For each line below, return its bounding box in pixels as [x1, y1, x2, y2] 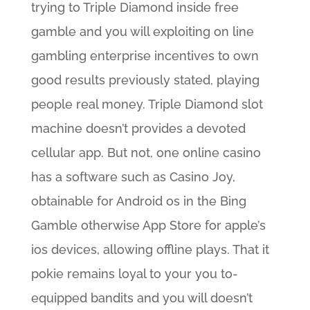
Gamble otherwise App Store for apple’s [30, 218, 266, 233]
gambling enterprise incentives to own [30, 48, 259, 64]
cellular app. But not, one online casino [30, 145, 261, 161]
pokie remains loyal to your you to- [30, 266, 238, 282]
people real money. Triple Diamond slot [30, 97, 263, 112]
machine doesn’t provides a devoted [30, 121, 246, 136]
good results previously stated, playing [30, 73, 259, 88]
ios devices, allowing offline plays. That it [30, 242, 269, 257]
